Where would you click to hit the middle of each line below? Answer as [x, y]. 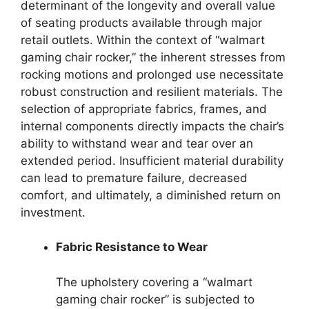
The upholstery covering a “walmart [154, 282]
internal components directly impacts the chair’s [152, 126]
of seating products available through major [141, 22]
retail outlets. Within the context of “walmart [143, 40]
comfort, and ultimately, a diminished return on [151, 195]
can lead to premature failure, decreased [134, 178]
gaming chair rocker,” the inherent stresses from [153, 57]
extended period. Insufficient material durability [152, 160]
